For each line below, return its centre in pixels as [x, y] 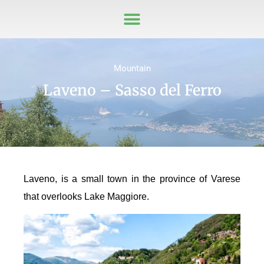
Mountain [132, 68]
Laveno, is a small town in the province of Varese [132, 179]
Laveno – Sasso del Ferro [132, 90]
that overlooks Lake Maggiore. [86, 197]
